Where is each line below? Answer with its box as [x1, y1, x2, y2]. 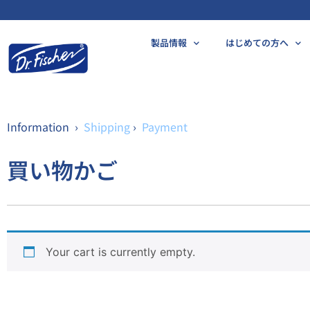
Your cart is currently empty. [46, 245, 195, 259]
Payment [142, 118, 188, 136]
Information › [7, 118, 84, 136]
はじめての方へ [225, 36, 289, 50]
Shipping [84, 118, 130, 136]
